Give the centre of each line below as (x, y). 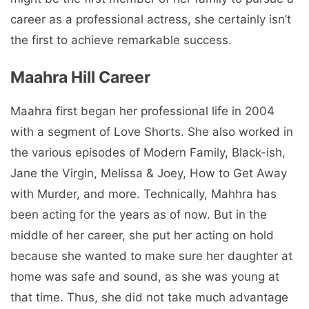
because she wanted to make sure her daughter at (151, 256)
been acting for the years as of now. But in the (139, 214)
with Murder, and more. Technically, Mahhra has (143, 193)
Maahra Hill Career (80, 77)
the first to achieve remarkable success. (121, 40)
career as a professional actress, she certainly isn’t (151, 20)
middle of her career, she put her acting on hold (142, 235)
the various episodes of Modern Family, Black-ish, (148, 152)
